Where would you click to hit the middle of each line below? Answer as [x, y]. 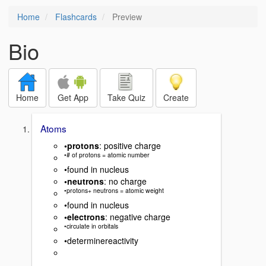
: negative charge [138, 216]
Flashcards [76, 17]
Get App [73, 97]
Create [176, 97]
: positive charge [130, 145]
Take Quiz [126, 97]
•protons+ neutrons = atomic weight [114, 191]
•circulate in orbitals [91, 226]
